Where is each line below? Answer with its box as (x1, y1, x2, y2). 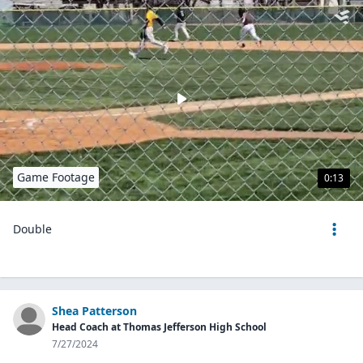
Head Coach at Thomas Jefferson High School (52, 320, 267, 334)
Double (13, 221, 52, 237)
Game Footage (17, 169, 95, 185)
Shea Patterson (52, 303, 137, 318)
